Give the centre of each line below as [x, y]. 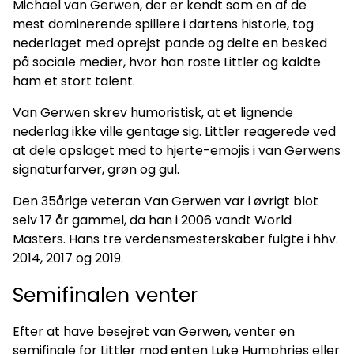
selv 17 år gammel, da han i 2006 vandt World [152, 220]
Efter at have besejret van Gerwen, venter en [154, 332]
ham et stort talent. [74, 81]
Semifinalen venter [105, 296]
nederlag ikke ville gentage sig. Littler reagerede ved [174, 132]
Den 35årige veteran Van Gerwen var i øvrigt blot [166, 201]
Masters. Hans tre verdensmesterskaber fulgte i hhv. [175, 239]
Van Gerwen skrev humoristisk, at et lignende [153, 113]
